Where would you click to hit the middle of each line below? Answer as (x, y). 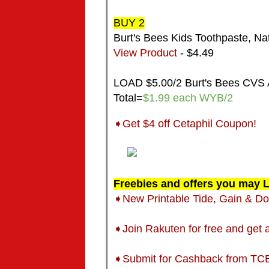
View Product (147, 53)
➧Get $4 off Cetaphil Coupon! (186, 124)
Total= (128, 98)
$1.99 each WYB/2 (188, 98)
